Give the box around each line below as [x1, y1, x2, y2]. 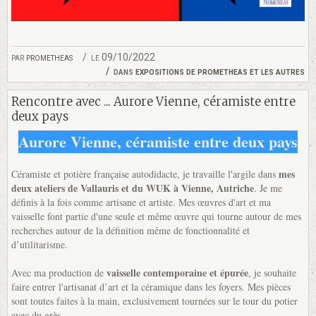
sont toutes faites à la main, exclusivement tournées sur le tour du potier [11, 294, 298, 308]
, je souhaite [248, 266, 296, 280]
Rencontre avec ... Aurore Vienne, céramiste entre [11, 94, 296, 110]
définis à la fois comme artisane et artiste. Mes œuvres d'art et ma [11, 195, 271, 209]
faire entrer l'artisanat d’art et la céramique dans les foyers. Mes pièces [11, 280, 291, 294]
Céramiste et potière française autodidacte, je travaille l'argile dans [11, 167, 279, 181]
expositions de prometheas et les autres [135, 65, 305, 77]
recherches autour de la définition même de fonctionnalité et [11, 224, 250, 238]
